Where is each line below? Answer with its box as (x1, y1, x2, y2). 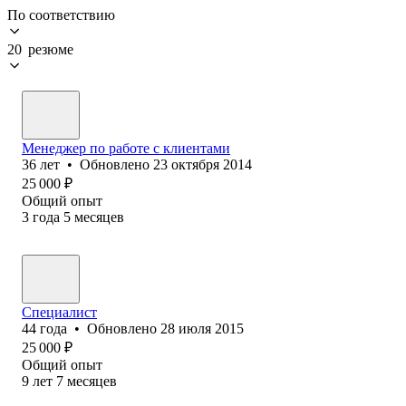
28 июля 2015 (160, 320, 244, 336)
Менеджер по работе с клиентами (22, 140, 230, 156)
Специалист (22, 304, 97, 320)
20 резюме (7, 41, 73, 57)
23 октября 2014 (153, 156, 252, 172)
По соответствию (7, 6, 115, 23)
